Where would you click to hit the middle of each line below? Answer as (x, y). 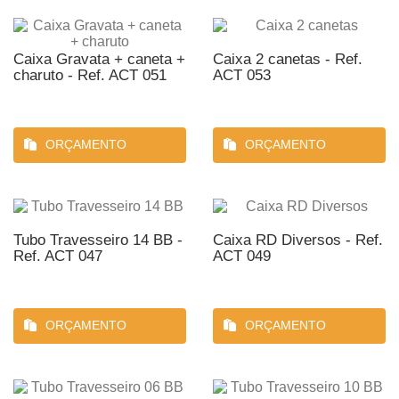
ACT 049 (242, 256)
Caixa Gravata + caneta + (99, 59)
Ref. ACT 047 (58, 256)
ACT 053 (242, 75)
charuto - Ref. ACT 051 (90, 75)
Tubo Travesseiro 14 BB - (98, 240)
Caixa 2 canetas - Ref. (288, 59)
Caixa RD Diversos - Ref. (298, 240)
